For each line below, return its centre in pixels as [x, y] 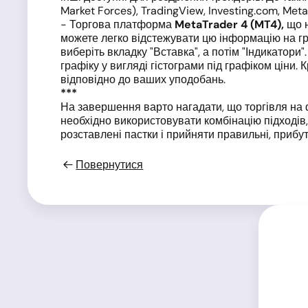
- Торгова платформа [118, 24]
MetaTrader [206, 24]
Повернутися [110, 165]
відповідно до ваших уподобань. [143, 79]
